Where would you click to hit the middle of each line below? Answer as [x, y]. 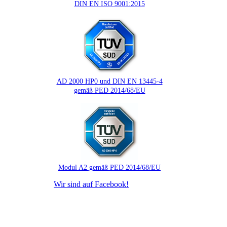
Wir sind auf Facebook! [91, 184]
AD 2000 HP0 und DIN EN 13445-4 [109, 81]
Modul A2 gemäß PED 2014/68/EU [109, 168]
